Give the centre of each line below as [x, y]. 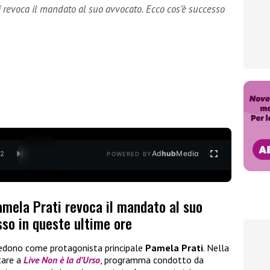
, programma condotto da [152, 260]
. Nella [216, 248]
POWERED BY [129, 154]
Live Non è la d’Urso [62, 260]
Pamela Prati [174, 248]
